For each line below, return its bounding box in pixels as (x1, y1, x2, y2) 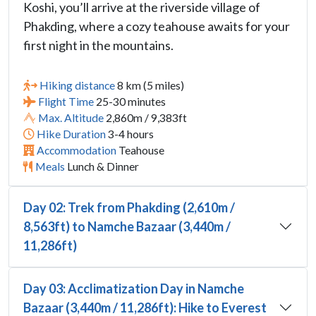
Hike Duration (37, 126, 106, 140)
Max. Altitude (38, 110, 104, 124)
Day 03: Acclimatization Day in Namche (23, 280, 244, 296)
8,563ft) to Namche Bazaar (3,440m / (23, 218, 231, 234)
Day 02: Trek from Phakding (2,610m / (23, 199, 235, 215)
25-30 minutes (94, 94, 166, 108)
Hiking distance (39, 78, 115, 92)
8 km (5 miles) (115, 78, 184, 92)
